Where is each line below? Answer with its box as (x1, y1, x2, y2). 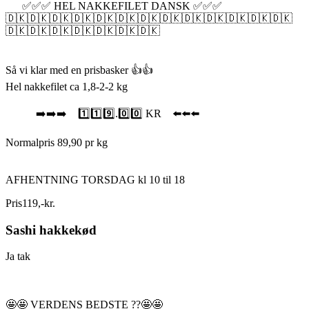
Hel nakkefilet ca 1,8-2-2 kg (6, 80, 128, 92)
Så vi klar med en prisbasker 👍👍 (6, 63, 153, 76)
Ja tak (6, 250, 30, 263)
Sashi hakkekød (6, 222, 97, 237)
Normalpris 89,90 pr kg (6, 136, 108, 148)
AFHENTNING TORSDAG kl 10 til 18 (6, 173, 185, 186)
